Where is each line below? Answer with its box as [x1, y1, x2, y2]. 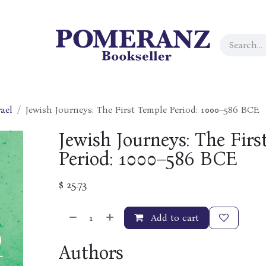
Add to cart [147, 212, 199, 223]
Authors [58, 241, 123, 264]
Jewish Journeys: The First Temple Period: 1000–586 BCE [26, 104, 259, 115]
